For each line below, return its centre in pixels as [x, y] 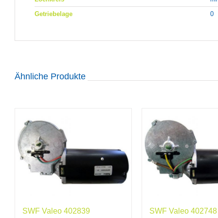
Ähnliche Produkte [50, 77]
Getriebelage [54, 14]
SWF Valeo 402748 [183, 211]
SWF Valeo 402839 [56, 211]
